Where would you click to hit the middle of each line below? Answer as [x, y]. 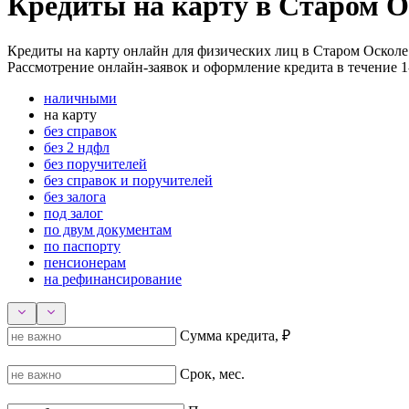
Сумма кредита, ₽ [235, 335]
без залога [75, 196]
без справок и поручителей [128, 180]
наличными [80, 98]
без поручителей [95, 163]
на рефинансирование [113, 278]
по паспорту [82, 246]
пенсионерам [85, 262]
